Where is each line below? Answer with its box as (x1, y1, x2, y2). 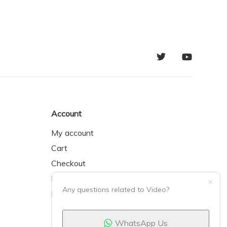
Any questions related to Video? (62, 184, 169, 194)
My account (51, 128, 94, 138)
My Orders (51, 173, 89, 183)
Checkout (51, 158, 86, 168)
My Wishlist (51, 188, 94, 199)
